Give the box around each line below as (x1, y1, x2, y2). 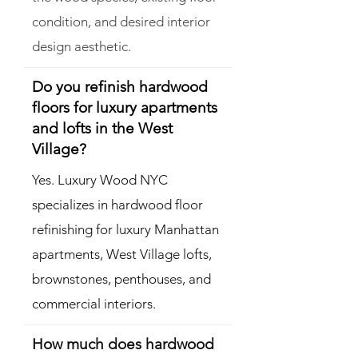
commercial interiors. (32, 296, 156, 312)
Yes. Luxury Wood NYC (32, 172, 168, 189)
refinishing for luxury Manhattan (32, 221, 219, 238)
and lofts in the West (32, 119, 173, 138)
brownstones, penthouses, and (32, 271, 211, 288)
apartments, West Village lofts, (32, 246, 212, 263)
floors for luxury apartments (32, 98, 217, 117)
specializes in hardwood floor (32, 197, 203, 213)
